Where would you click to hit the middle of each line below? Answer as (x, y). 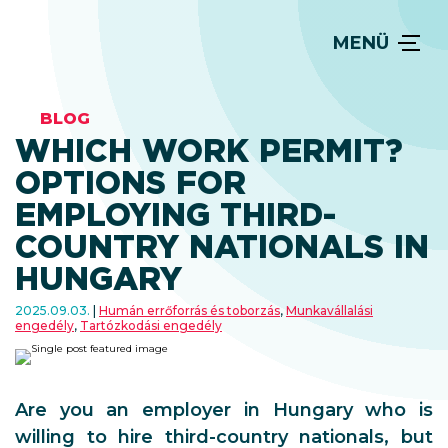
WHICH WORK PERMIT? (209, 150)
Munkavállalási (329, 310)
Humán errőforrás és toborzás (189, 310)
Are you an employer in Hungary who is (224, 410)
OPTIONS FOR (130, 182)
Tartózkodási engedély (151, 325)
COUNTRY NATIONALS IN (222, 246)
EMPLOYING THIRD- (175, 214)
